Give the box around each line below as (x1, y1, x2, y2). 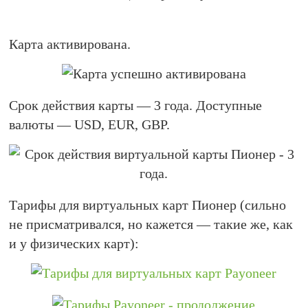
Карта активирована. (9, 36, 131, 52)
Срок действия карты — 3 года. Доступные (9, 98, 263, 113)
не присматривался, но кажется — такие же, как (9, 217, 294, 232)
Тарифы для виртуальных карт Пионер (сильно (9, 197, 287, 212)
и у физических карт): (9, 236, 140, 251)
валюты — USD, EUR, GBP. (9, 117, 170, 132)
